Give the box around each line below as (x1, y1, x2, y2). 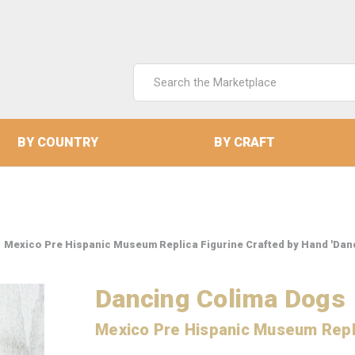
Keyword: (132, 84, 185, 99)
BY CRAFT (213, 135, 275, 150)
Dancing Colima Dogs (95, 284, 345, 314)
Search (132, 65, 171, 80)
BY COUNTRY (17, 135, 98, 150)
